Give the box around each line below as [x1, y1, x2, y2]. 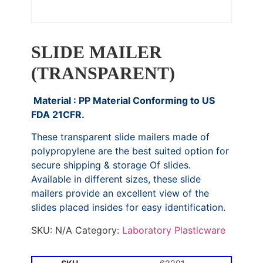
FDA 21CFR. [31, 109, 85, 120]
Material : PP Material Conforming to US [31, 95, 215, 106]
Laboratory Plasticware [122, 224, 225, 236]
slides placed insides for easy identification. [31, 201, 225, 214]
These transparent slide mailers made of [31, 131, 210, 143]
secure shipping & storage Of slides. [31, 159, 191, 171]
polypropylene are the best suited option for [31, 145, 229, 157]
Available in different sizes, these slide [31, 173, 201, 186]
